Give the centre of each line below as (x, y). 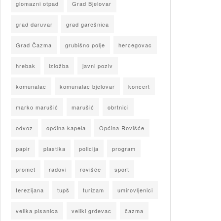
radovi (58, 169)
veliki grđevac (92, 211)
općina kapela (66, 128)
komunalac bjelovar (87, 86)
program (124, 148)
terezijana (30, 190)
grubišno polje (85, 45)
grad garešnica (88, 24)
